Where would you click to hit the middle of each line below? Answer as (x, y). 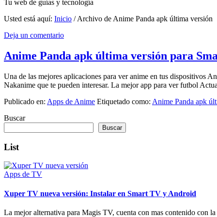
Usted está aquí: (29, 19)
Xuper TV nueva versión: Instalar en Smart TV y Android (100, 193)
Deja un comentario (34, 35)
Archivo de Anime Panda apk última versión (144, 19)
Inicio (63, 19)
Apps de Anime (71, 101)
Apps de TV (23, 174)
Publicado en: (25, 101)
